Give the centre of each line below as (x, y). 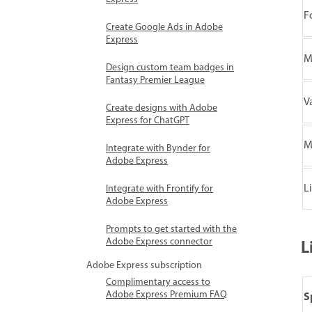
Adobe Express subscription (144, 266)
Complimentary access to (158, 282)
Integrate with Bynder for (158, 149)
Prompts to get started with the (171, 229)
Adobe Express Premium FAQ (166, 295)
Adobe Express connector (159, 242)
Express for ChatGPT (148, 121)
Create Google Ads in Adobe (164, 28)
